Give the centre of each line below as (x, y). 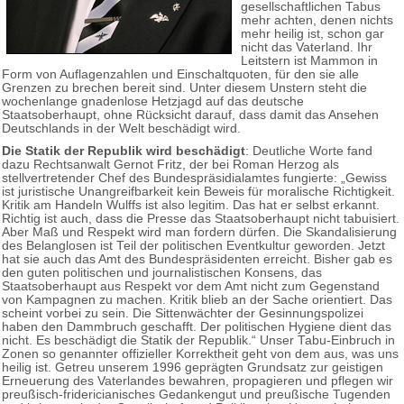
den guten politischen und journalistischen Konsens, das (162, 272)
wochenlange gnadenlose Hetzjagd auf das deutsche (153, 101)
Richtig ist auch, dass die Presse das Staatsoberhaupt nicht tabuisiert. (201, 218)
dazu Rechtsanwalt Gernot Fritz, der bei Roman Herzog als (170, 164)
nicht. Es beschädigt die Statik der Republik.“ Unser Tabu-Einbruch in (198, 340)
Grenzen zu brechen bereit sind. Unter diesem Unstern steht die (184, 87)
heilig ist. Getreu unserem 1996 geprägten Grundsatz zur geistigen (193, 367)
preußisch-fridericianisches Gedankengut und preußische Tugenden (196, 394)
